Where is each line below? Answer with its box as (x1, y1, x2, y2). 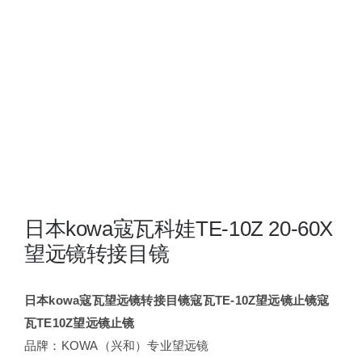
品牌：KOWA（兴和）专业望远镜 (24, 339, 209, 352)
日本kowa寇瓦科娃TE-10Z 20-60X (24, 217, 334, 241)
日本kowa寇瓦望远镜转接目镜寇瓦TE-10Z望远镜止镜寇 (24, 293, 330, 307)
